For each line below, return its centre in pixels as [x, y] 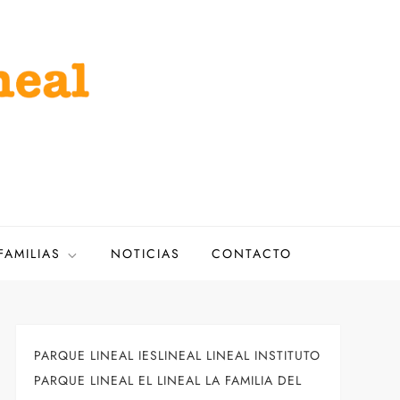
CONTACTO [251, 254]
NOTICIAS [145, 254]
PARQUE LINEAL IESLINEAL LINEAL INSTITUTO [177, 355]
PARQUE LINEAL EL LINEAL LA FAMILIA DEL [167, 380]
